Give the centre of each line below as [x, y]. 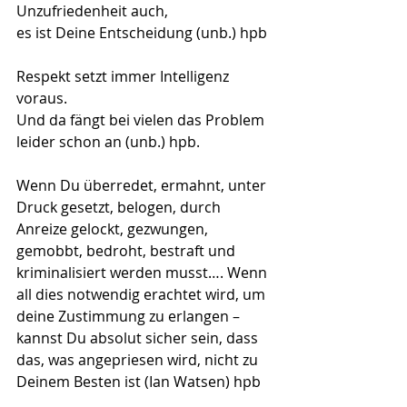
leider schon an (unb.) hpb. [108, 141]
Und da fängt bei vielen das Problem [142, 119]
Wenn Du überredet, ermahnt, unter [143, 185]
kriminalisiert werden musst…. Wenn [144, 272]
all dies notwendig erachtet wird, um [143, 294]
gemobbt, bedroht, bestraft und [128, 250]
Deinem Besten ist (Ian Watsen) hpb [139, 381]
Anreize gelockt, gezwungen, [114, 228]
